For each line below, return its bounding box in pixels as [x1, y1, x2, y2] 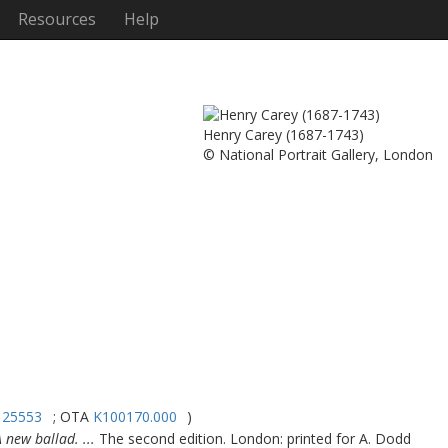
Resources [17, 8, 96, 30]
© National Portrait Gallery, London [203, 145, 433, 164]
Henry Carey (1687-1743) [203, 125, 364, 144]
